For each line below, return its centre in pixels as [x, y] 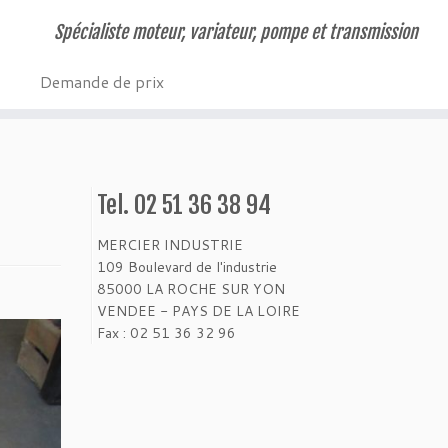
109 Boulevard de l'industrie [187, 267]
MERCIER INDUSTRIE [170, 245]
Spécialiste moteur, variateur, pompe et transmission [235, 32]
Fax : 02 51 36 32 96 [166, 333]
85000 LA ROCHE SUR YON [191, 289]
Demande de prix [101, 81]
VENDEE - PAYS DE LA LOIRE [198, 311]
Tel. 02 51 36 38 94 [184, 205]
